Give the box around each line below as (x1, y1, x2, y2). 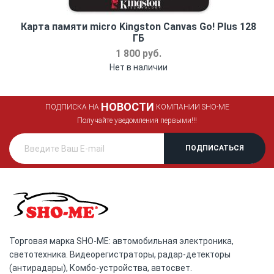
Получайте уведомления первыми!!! (77, 116, 197, 125)
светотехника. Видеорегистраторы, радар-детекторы (9, 249, 231, 259)
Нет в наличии (109, 62, 168, 72)
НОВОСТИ (100, 100, 154, 113)
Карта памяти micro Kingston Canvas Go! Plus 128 (21, 20, 256, 32)
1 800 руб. (116, 47, 161, 59)
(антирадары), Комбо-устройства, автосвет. (9, 262, 192, 273)
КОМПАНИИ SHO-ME (154, 102, 229, 111)
